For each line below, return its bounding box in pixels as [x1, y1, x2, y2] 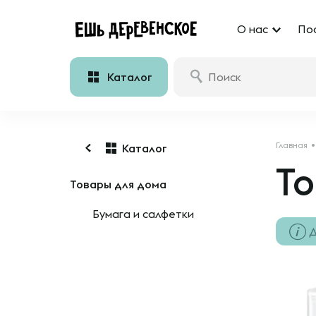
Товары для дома [70, 178, 166, 190]
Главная [276, 140, 308, 150]
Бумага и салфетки [92, 207, 194, 220]
